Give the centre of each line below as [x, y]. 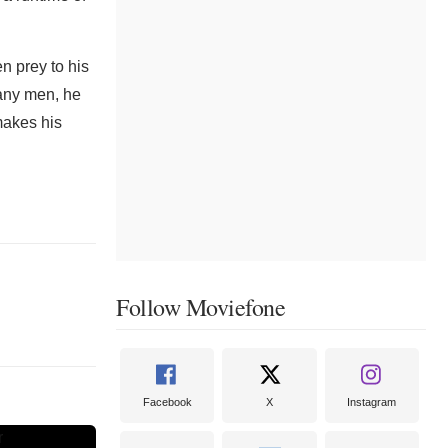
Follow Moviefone [200, 307]
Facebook [167, 402]
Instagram [372, 402]
